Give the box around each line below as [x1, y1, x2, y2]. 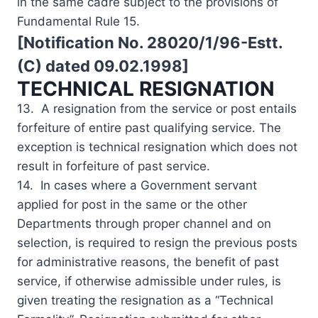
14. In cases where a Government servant [17, 177, 257, 192]
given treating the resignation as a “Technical [17, 292, 273, 307]
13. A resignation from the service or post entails [17, 101, 297, 116]
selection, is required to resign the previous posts [17, 235, 297, 250]
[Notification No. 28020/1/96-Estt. [17, 33, 283, 52]
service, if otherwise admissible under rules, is [17, 273, 281, 288]
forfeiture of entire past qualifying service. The [17, 120, 281, 135]
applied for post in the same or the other [17, 197, 247, 212]
